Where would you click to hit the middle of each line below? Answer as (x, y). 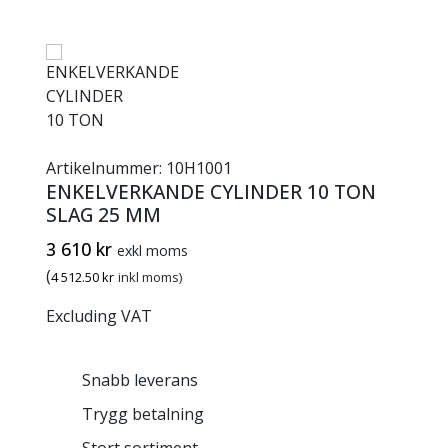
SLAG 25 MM (103, 215)
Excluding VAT (98, 316)
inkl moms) (149, 277)
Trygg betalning (142, 414)
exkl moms (152, 251)
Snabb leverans (139, 380)
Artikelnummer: (105, 168)
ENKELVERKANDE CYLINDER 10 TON (210, 192)
